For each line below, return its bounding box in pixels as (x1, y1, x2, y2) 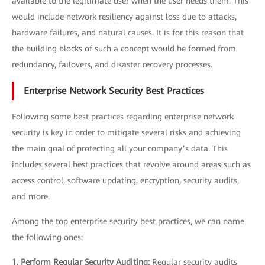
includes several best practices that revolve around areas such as (12, 159, 251, 169)
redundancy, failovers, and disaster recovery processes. (12, 59, 212, 69)
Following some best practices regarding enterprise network (12, 111, 234, 121)
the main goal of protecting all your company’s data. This (12, 143, 228, 153)
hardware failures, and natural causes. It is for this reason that (12, 27, 244, 37)
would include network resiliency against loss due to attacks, (12, 11, 237, 21)
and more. (12, 191, 50, 201)
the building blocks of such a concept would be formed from (12, 43, 236, 53)
